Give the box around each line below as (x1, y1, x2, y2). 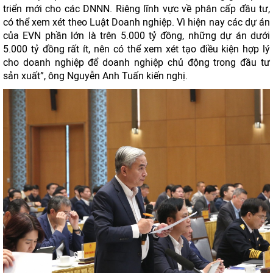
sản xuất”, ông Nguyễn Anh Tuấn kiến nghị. (3, 70, 188, 82)
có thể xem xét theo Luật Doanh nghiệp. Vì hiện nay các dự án (3, 16, 270, 28)
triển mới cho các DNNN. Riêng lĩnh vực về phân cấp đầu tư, (3, 3, 270, 15)
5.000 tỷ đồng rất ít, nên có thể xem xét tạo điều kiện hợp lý (3, 43, 270, 55)
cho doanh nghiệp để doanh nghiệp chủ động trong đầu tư (3, 57, 270, 68)
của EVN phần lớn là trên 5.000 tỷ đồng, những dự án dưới (3, 30, 270, 41)
